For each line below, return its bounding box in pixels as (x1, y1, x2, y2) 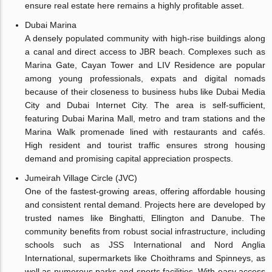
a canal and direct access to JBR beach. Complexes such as (25, 46, 265, 56)
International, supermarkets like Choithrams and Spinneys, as (25, 253, 265, 263)
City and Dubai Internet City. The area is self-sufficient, (25, 100, 265, 110)
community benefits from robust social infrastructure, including (25, 226, 265, 236)
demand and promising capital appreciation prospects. (25, 153, 234, 163)
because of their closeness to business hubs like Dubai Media (25, 86, 265, 97)
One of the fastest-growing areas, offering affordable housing (25, 186, 265, 196)
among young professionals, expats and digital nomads (25, 73, 265, 83)
